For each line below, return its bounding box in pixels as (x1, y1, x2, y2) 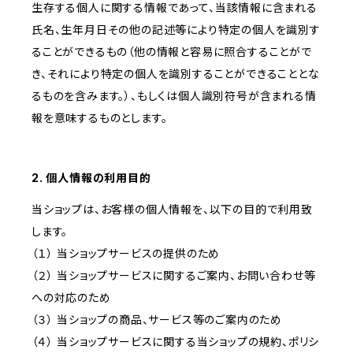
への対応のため (32, 291, 111, 305)
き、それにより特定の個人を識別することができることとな (32, 67, 320, 81)
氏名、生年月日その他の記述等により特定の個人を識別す (32, 23, 321, 37)
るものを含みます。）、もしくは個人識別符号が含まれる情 (32, 89, 317, 103)
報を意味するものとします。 (32, 111, 168, 125)
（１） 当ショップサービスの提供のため (32, 247, 221, 261)
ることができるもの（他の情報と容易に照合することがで (32, 45, 312, 59)
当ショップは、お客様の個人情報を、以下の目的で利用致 (32, 203, 313, 217)
